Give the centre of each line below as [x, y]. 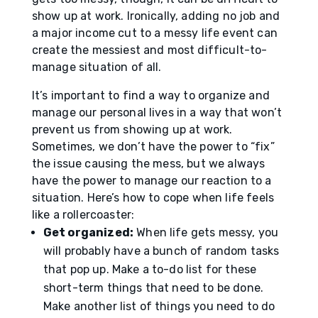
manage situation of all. [97, 67]
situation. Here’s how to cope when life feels [153, 198]
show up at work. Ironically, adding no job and [156, 16]
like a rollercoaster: [84, 215]
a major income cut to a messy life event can [154, 33]
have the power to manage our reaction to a [152, 181]
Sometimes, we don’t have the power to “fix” [153, 147]
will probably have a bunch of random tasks [161, 251]
